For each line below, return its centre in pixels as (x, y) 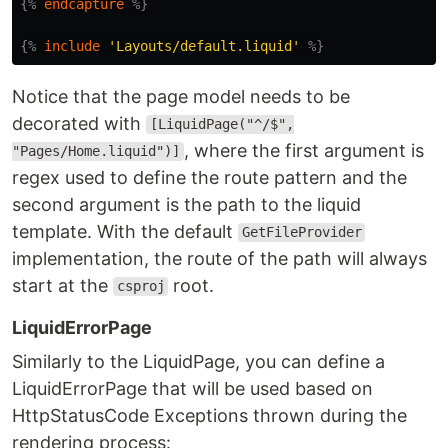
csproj (140, 286)
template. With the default (125, 231)
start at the (62, 285)
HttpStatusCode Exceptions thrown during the (209, 415)
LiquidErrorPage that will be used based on (192, 388)
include (72, 45)
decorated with (79, 123)
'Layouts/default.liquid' (204, 45)
